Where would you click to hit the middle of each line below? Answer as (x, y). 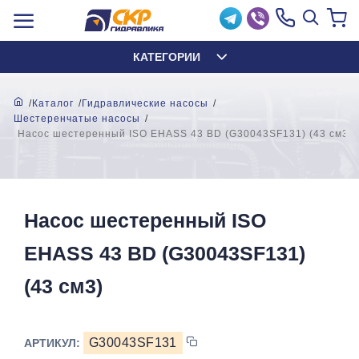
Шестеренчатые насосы (77, 119)
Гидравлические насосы (145, 103)
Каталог (53, 103)
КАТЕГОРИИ (166, 57)
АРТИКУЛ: (54, 343)
